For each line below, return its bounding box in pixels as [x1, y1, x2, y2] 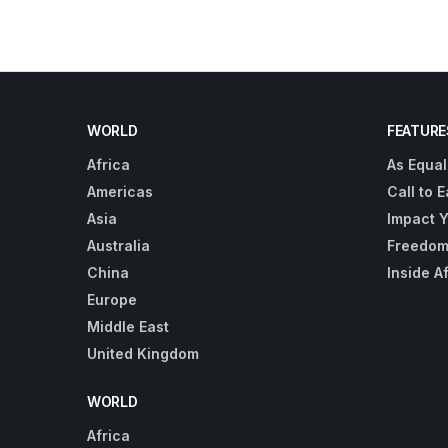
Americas [87, 182, 153, 200]
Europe [87, 290, 137, 308]
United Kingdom [87, 344, 199, 362]
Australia [87, 236, 150, 254]
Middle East [87, 317, 169, 335]
